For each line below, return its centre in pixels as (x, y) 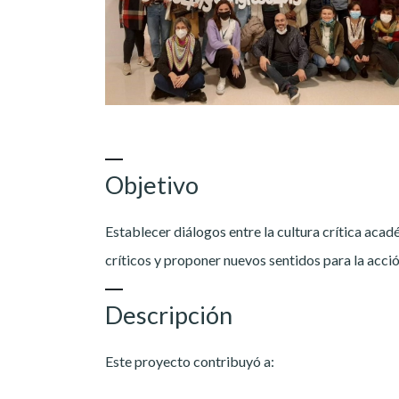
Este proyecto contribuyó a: (190, 362)
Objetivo (152, 185)
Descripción (169, 315)
